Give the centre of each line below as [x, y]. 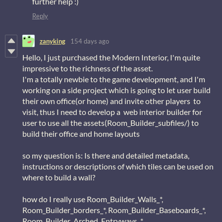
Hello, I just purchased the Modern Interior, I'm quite [111, 57]
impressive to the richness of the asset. [87, 68]
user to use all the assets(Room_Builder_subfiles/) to [111, 123]
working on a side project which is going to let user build [116, 90]
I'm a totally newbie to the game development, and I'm [114, 79]
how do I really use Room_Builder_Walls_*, [93, 199]
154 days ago [90, 41]
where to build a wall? [59, 177]
